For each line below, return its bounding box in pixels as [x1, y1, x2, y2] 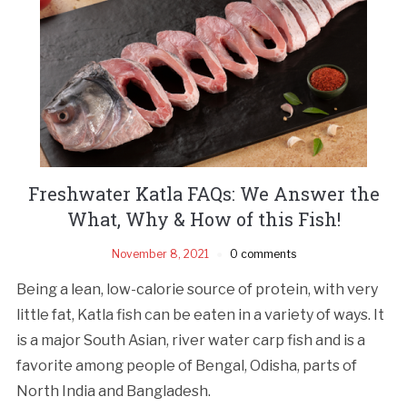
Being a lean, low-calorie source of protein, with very [15, 280, 378, 298]
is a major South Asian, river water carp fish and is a [15, 331, 365, 349]
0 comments [229, 246, 296, 261]
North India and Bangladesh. [15, 382, 211, 400]
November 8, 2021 [111, 246, 209, 261]
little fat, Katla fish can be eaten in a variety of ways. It [15, 305, 384, 323]
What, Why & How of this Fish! [66, 206, 341, 231]
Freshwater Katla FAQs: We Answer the [27, 181, 380, 205]
